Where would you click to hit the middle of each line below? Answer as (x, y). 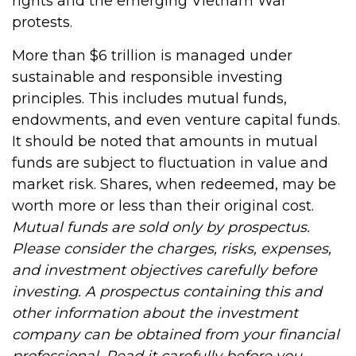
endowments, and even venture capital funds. (176, 120)
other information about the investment (155, 313)
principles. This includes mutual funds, (149, 99)
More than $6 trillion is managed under (152, 56)
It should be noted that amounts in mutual (165, 141)
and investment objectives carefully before (164, 270)
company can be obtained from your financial (176, 335)
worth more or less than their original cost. (163, 206)
